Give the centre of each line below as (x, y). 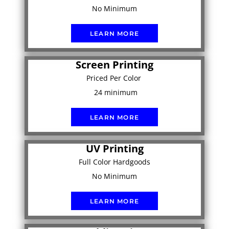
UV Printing (114, 148)
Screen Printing (114, 64)
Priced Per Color (114, 78)
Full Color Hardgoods (114, 162)
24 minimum (114, 92)
